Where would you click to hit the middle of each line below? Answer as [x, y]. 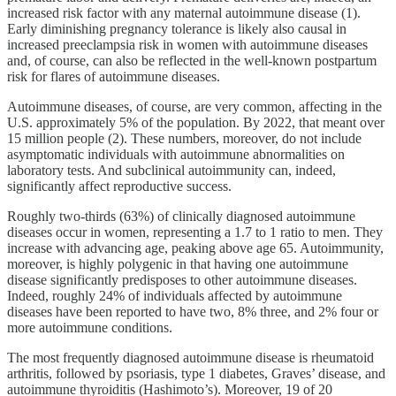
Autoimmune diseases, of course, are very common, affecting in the [194, 106]
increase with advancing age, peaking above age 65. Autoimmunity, [195, 247]
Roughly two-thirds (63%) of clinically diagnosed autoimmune [181, 216]
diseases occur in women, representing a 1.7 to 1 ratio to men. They [195, 232]
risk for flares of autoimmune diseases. [114, 76]
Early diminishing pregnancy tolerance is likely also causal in [177, 28]
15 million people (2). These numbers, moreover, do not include [184, 138]
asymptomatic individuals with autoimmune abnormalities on [176, 154]
